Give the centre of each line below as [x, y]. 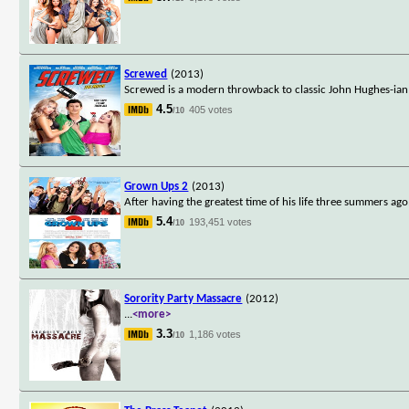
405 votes [211, 109]
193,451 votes [221, 221]
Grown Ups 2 [157, 186]
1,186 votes [215, 334]
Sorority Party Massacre [184, 299]
